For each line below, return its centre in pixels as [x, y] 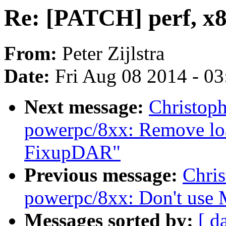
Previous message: [103, 175]
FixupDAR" [72, 152]
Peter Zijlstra [113, 53]
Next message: [87, 107]
